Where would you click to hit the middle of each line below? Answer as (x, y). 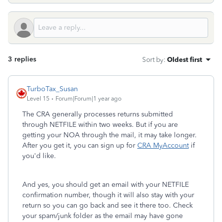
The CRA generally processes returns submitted (98, 114)
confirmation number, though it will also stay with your (108, 195)
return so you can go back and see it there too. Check (108, 205)
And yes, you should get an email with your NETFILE (106, 185)
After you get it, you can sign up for (80, 145)
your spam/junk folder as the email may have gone (103, 216)
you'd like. (40, 156)
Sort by (153, 59)
